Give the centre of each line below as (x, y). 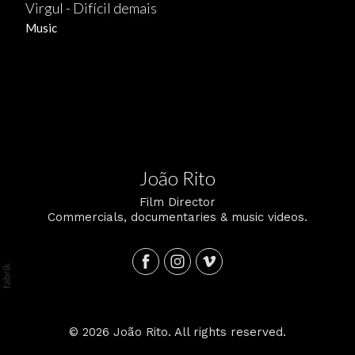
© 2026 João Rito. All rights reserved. (177, 332)
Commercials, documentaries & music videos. (177, 217)
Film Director (177, 202)
